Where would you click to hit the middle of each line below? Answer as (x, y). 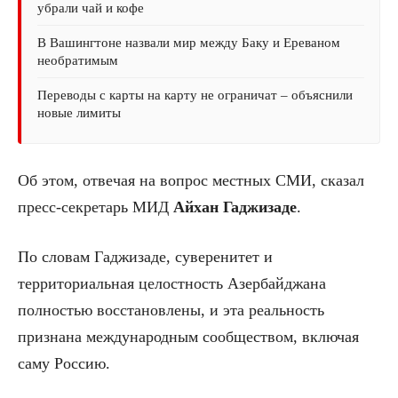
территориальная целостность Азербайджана (172, 284)
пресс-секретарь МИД (96, 207)
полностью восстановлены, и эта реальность (171, 310)
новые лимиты (79, 113)
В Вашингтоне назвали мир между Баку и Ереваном (189, 43)
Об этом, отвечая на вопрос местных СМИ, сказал (191, 181)
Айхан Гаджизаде (235, 207)
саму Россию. (64, 364)
